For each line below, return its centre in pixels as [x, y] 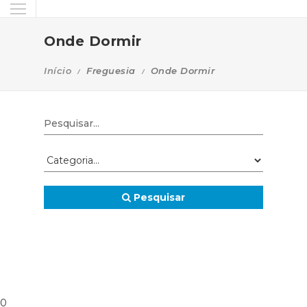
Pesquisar [158, 197]
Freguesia [111, 71]
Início [58, 71]
